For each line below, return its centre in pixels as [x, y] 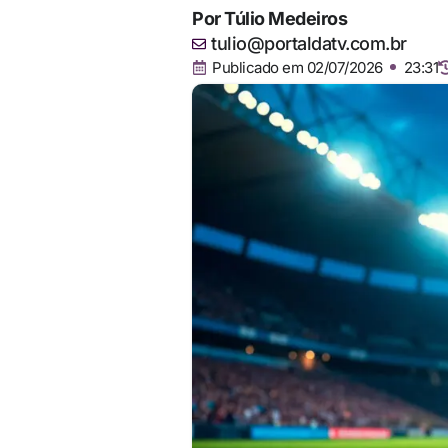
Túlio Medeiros [285, 18]
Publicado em [257, 67]
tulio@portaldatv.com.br [309, 43]
